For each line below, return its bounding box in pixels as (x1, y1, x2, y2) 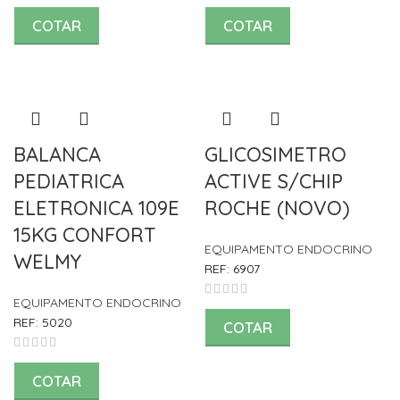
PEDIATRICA (13, 168, 124, 194)
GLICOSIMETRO (204, 141, 346, 167)
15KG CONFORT (13, 221, 156, 247)
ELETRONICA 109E (13, 195, 179, 221)
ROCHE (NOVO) (204, 195, 350, 221)
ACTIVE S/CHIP (204, 168, 343, 194)
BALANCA (13, 141, 101, 167)
